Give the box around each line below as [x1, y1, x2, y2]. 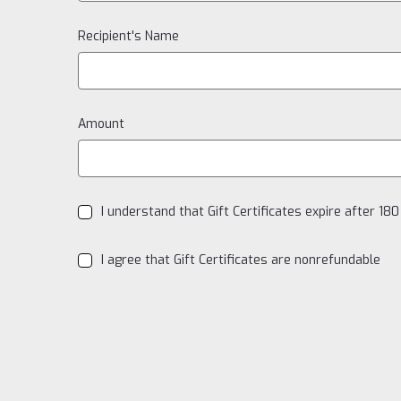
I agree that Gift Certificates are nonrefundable [100, 251, 380, 269]
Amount [78, 115, 124, 132]
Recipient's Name [78, 28, 179, 45]
